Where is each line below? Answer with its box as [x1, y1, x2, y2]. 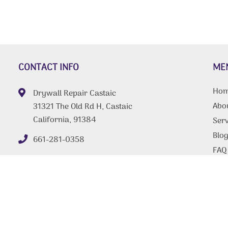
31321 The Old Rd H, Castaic [33, 100, 132, 113]
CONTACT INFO [18, 61, 79, 75]
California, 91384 [33, 113, 96, 127]
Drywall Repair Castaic [33, 87, 116, 100]
